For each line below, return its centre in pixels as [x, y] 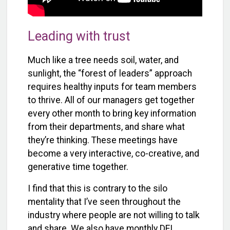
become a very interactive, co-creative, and [113, 153]
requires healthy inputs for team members [112, 87]
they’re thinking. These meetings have [103, 140]
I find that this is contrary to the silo [98, 188]
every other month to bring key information [112, 113]
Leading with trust [79, 36]
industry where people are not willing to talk [114, 215]
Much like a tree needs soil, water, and [103, 60]
